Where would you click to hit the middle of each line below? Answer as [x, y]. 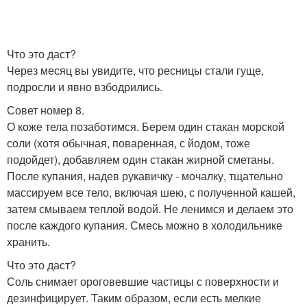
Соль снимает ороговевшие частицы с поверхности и [143, 281]
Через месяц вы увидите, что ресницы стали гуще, [135, 70]
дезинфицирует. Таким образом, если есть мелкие [134, 297]
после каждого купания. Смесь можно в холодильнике [145, 225]
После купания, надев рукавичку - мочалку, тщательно [145, 175]
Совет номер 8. [46, 110]
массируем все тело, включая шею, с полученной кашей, [151, 192]
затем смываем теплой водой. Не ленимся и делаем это [150, 208]
